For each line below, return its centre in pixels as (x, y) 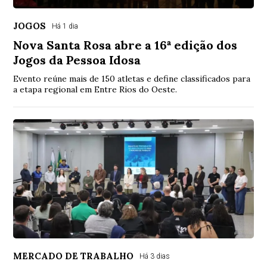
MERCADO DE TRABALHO (74, 256)
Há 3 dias (155, 257)
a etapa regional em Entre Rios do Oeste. (95, 90)
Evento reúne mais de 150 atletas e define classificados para (132, 79)
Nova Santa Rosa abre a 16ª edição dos (125, 45)
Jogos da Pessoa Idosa (77, 60)
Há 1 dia (65, 27)
